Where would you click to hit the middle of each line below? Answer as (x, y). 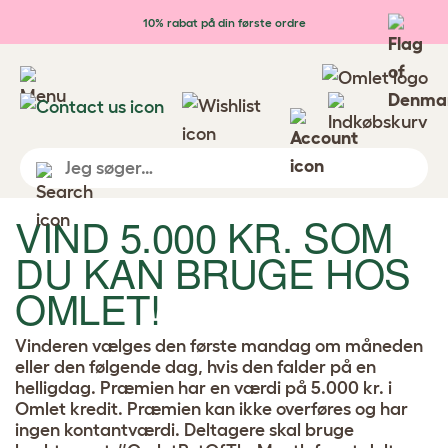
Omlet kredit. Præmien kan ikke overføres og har (211, 408)
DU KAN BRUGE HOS (213, 271)
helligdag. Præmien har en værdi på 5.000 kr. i (203, 387)
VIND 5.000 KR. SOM (204, 235)
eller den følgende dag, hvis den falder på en (195, 366)
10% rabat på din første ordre (224, 22)
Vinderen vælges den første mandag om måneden (219, 345)
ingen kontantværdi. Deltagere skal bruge (184, 429)
